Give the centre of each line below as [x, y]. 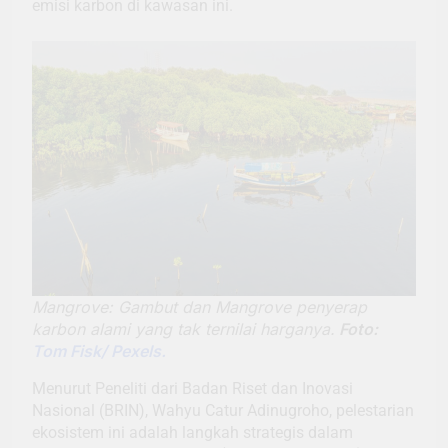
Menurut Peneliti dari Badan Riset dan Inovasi [192, 389]
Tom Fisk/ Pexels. [99, 351]
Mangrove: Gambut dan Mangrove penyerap [199, 307]
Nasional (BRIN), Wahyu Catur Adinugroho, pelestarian [223, 411]
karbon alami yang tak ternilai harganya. [183, 329]
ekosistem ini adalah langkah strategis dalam [192, 433]
